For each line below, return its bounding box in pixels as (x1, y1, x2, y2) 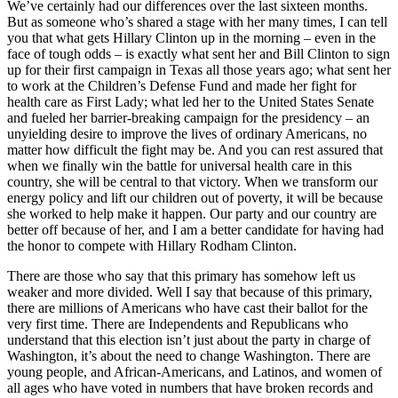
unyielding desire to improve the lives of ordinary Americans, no (7, 125, 367, 141)
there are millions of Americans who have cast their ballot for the (7, 299, 368, 315)
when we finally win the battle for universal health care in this (7, 157, 352, 173)
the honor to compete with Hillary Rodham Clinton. (7, 237, 297, 253)
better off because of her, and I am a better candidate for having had (7, 221, 384, 237)
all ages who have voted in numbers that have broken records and (7, 379, 373, 395)
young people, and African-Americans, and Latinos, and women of (7, 363, 382, 379)
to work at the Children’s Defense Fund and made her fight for (7, 77, 356, 93)
